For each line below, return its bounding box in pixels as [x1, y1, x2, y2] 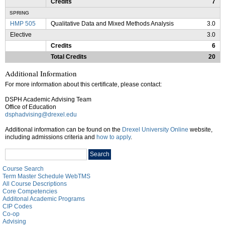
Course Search [3, 165, 44, 172]
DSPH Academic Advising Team [5, 95, 91, 103]
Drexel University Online [122, 126, 188, 133]
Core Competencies [3, 187, 57, 195]
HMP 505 [10, 20, 36, 27]
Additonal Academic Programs [3, 195, 85, 202]
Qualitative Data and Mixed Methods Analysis [51, 20, 174, 27]
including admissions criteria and [5, 133, 96, 141]
